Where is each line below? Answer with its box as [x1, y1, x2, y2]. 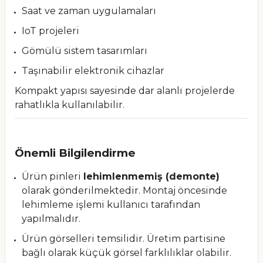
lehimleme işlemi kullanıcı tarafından [22, 199, 200, 210]
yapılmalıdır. [22, 213, 80, 224]
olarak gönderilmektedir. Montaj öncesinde [22, 185, 227, 196]
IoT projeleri [22, 25, 79, 36]
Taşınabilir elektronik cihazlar [22, 65, 164, 76]
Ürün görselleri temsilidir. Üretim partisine [22, 233, 225, 244]
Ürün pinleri [22, 171, 83, 182]
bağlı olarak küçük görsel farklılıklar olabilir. [22, 247, 231, 258]
